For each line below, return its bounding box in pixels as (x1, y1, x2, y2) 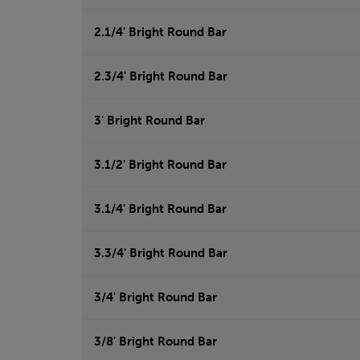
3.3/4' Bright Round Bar (94, 246, 227, 261)
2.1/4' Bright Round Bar (94, 25, 227, 40)
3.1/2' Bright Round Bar (94, 157, 227, 173)
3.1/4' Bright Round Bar (94, 202, 227, 217)
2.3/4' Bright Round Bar (94, 69, 227, 84)
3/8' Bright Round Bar (94, 334, 217, 350)
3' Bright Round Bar (94, 113, 205, 129)
